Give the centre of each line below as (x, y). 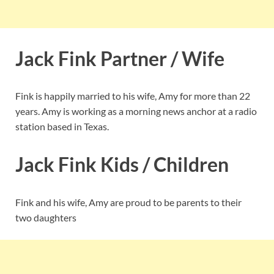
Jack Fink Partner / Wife (120, 58)
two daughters (46, 217)
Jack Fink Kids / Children (122, 165)
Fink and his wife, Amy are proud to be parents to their (128, 202)
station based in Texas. (62, 127)
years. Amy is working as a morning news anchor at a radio (136, 111)
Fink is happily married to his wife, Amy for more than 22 (133, 96)
